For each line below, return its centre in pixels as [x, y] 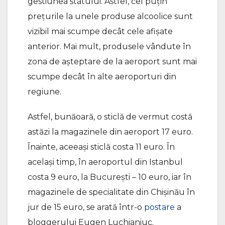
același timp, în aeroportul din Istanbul [105, 162]
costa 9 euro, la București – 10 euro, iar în [109, 177]
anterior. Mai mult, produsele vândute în [109, 46]
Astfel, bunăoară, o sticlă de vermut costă [110, 117]
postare [159, 207]
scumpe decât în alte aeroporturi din [102, 76]
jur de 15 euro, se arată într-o [86, 207]
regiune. [44, 91]
